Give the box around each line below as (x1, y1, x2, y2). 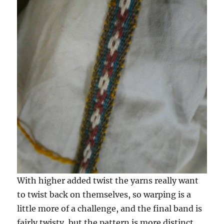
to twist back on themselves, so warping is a (17, 189, 191, 200)
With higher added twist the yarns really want (17, 175, 199, 186)
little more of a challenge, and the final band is (17, 203, 202, 214)
